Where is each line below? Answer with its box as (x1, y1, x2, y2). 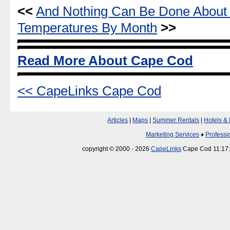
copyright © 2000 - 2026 (82, 145, 151, 153)
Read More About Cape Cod (17, 53, 193, 68)
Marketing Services (146, 131, 199, 139)
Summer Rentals (152, 117, 200, 124)
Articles (107, 117, 128, 124)
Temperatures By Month (17, 20, 157, 35)
